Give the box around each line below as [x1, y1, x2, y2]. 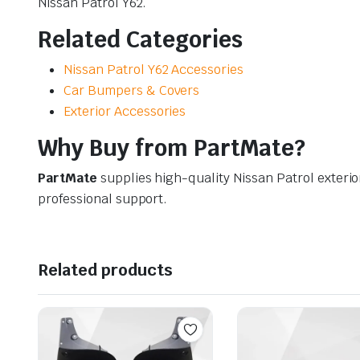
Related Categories [38, 25, 243, 55]
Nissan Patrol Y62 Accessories [63, 61, 244, 79]
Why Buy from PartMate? [38, 133, 305, 163]
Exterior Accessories [63, 103, 186, 121]
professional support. [38, 190, 168, 208]
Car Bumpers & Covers [63, 82, 200, 100]
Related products [38, 260, 173, 281]
